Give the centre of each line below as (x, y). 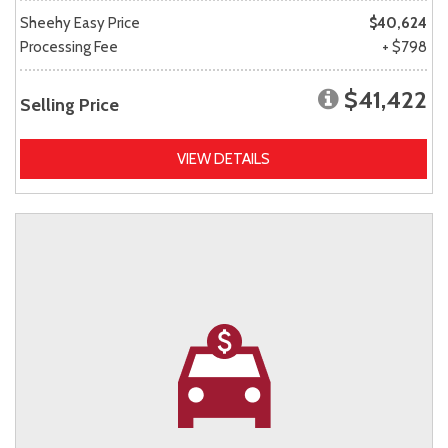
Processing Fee (69, 47)
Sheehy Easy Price (80, 23)
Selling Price (69, 105)
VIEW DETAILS (223, 159)
